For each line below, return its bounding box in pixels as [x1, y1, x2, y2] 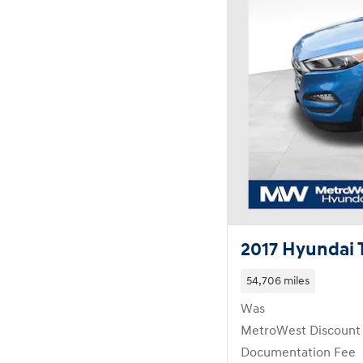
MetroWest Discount [241, 322, 361, 339]
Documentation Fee [241, 344, 356, 361]
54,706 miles [246, 274, 310, 288]
